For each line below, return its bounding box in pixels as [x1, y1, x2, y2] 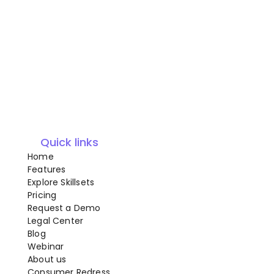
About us [28, 253, 67, 265]
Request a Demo [28, 201, 101, 214]
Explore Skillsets [28, 176, 95, 188]
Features [28, 163, 66, 176]
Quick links [40, 134, 98, 150]
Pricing [28, 188, 57, 201]
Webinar [28, 240, 64, 253]
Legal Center [28, 214, 84, 227]
